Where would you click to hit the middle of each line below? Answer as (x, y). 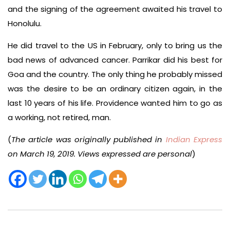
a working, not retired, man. (59, 118)
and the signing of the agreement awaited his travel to (115, 9)
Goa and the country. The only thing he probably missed (115, 74)
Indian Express (194, 140)
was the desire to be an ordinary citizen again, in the (115, 89)
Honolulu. (25, 24)
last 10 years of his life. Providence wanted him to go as (115, 103)
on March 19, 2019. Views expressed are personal (100, 154)
